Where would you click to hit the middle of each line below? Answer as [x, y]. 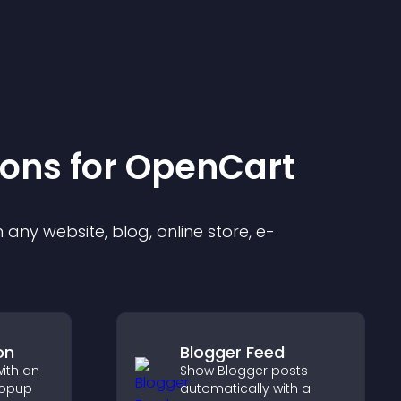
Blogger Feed [232, 352]
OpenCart [210, 167]
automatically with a [245, 388]
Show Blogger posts [243, 371]
